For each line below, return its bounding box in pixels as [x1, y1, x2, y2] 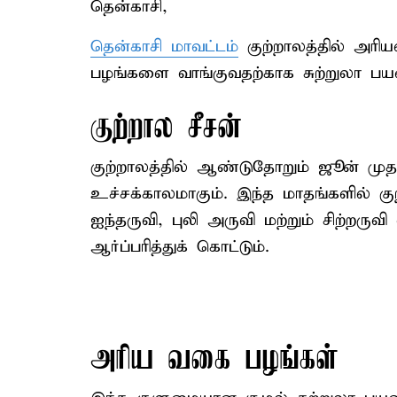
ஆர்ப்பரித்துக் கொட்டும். [90, 237, 269, 257]
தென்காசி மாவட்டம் [90, 36, 238, 57]
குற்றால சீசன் [90, 111, 243, 147]
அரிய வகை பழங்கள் [90, 342, 339, 378]
